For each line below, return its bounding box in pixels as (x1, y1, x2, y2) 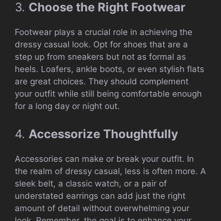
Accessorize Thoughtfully (29, 126, 178, 141)
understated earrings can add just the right (15, 190, 185, 201)
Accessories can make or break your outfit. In (15, 153, 194, 164)
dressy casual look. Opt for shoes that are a (15, 39, 188, 50)
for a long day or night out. (15, 101, 120, 111)
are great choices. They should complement (15, 76, 188, 87)
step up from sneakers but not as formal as (15, 52, 186, 62)
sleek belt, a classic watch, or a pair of (15, 178, 167, 188)
